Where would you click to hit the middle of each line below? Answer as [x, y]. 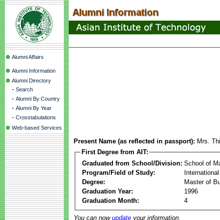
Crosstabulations [36, 117]
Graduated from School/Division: [132, 163]
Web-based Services [37, 128]
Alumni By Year [34, 108]
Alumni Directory [31, 81]
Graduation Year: [108, 191]
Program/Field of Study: [119, 172]
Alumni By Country [38, 99]
